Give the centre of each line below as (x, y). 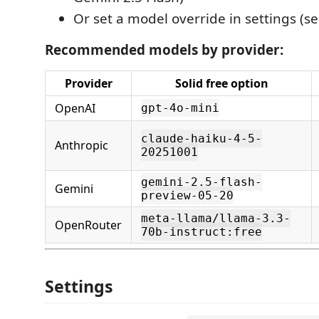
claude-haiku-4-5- (202, 138)
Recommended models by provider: (164, 50)
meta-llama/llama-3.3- (216, 218)
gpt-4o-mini (180, 108)
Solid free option (221, 83)
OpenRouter (88, 225)
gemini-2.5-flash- (202, 182)
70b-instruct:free (202, 232)
